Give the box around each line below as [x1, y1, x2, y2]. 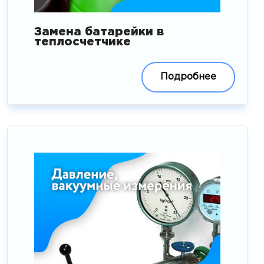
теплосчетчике [34, 36, 131, 47]
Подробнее [160, 72, 216, 81]
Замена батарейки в [34, 26, 164, 37]
